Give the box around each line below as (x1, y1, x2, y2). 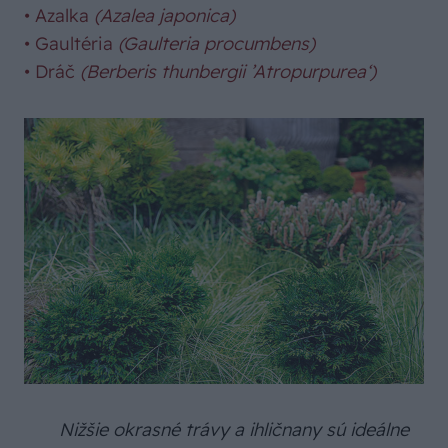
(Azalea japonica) (94, 3, 235, 27)
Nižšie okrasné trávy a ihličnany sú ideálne (59, 418, 409, 442)
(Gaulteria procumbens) (118, 31, 315, 55)
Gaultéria (30, 31, 118, 55)
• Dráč (24, 59, 80, 83)
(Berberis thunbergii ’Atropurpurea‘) (80, 59, 376, 83)
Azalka (30, 3, 94, 27)
